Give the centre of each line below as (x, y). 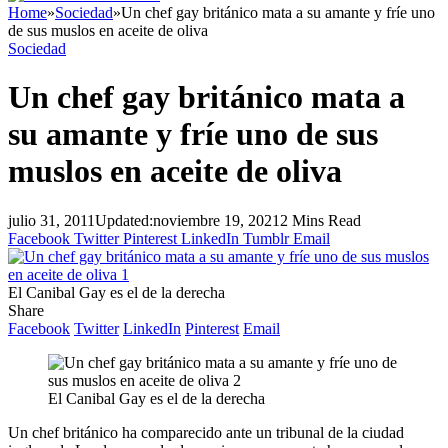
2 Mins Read (320, 220)
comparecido (181, 432)
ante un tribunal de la (292, 432)
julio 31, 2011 (51, 220)
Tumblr (266, 238)
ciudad (383, 432)
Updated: (124, 220)
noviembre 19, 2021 (216, 220)
